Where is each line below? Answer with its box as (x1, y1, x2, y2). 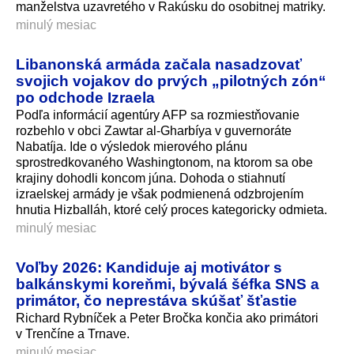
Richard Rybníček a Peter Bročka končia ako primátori (16, 311, 318, 325)
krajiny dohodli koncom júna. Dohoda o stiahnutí (16, 171, 285, 185)
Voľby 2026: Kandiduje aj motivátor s (16, 258, 282, 276)
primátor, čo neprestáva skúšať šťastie (16, 291, 297, 309)
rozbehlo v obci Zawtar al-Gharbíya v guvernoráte (16, 123, 292, 137)
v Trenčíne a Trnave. (16, 326, 130, 341)
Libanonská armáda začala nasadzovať (16, 55, 302, 73)
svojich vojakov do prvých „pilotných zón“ (16, 71, 326, 89)
